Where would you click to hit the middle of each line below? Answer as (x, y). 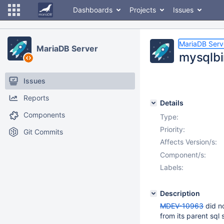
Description (180, 193)
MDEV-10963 (182, 206)
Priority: (172, 129)
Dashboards (93, 10)
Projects (143, 10)
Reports (36, 98)
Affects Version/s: (188, 142)
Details (172, 103)
